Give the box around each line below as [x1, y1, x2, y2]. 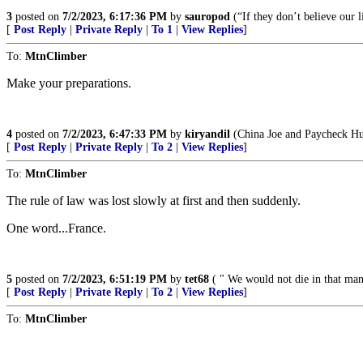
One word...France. [6, 221, 106, 235]
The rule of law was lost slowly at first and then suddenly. [6, 194, 301, 207]
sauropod [185, 11, 230, 23]
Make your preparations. [6, 76, 131, 90]
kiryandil [185, 128, 230, 140]
